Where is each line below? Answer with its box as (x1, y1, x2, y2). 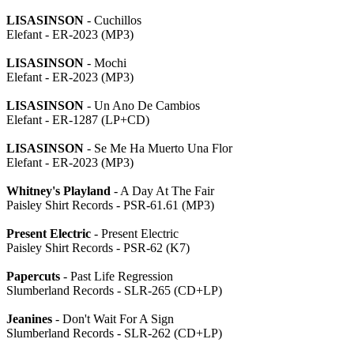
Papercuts (6, 269, 60, 283)
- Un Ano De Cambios (84, 99, 200, 112)
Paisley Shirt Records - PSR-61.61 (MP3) (6, 198, 214, 212)
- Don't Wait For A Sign (52, 312, 174, 326)
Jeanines (6, 312, 52, 326)
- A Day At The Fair (111, 184, 214, 198)
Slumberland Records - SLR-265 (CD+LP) (6, 284, 222, 297)
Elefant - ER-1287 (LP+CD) (6, 113, 149, 126)
